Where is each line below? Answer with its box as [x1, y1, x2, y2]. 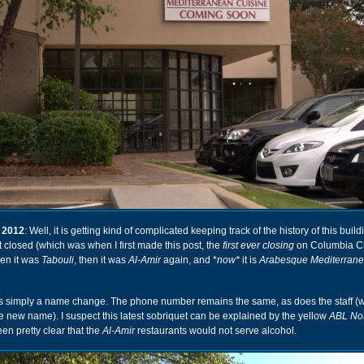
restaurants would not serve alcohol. [135, 325, 297, 336]
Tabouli [41, 254, 74, 266]
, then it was [74, 254, 128, 266]
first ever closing [223, 240, 294, 251]
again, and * [161, 254, 217, 266]
